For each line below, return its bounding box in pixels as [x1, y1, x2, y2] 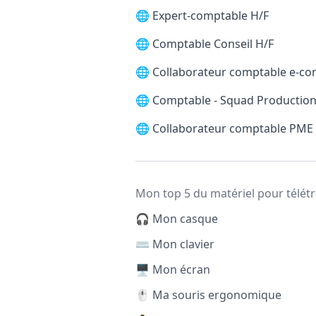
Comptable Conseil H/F [152, 36, 274, 51]
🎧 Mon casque [135, 211, 218, 226]
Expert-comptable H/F [152, 8, 269, 23]
